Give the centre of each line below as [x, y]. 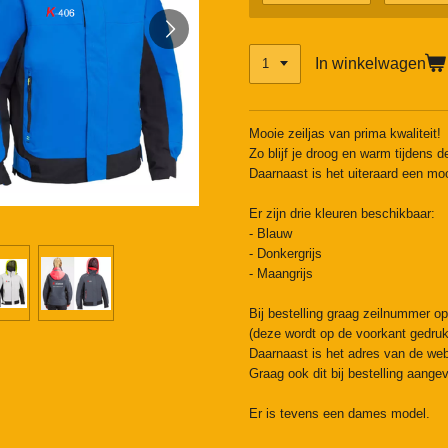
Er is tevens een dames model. [339, 414]
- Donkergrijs [285, 254]
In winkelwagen [371, 63]
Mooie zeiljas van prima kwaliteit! [345, 134]
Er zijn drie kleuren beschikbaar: [342, 214]
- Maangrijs [281, 274]
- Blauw [270, 234]
